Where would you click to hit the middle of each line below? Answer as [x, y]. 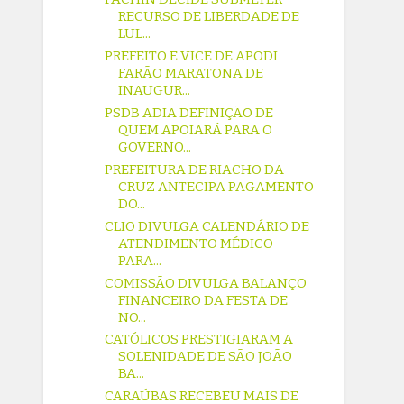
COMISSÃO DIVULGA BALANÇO [206, 283]
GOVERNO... [155, 147]
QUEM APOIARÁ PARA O [196, 130]
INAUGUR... [155, 91]
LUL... [135, 34]
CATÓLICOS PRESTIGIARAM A [199, 340]
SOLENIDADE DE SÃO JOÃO [206, 357]
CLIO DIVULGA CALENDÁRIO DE [207, 226]
